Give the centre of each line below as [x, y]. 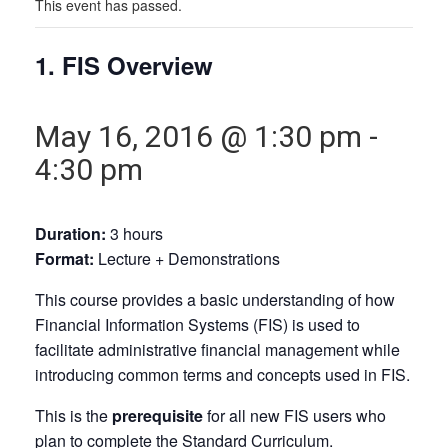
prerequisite [159, 415]
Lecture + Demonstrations [189, 258]
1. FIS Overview [124, 64]
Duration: [72, 233]
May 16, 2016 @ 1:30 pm [198, 136]
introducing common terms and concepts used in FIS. [222, 374]
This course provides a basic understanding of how [215, 299]
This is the [73, 415]
